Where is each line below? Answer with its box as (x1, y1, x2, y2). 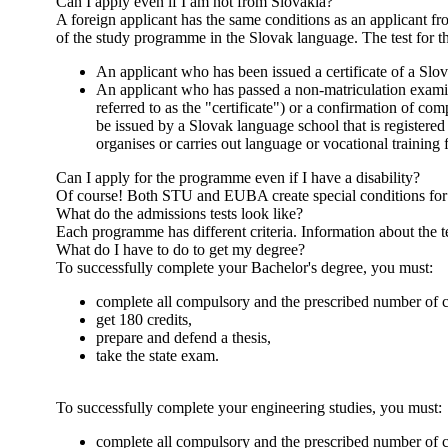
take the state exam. (96, 346, 219, 364)
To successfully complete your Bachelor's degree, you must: (56, 258, 433, 276)
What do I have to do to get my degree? (56, 240, 305, 258)
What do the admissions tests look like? (56, 204, 303, 222)
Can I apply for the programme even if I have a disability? (56, 168, 420, 186)
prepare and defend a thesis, (96, 328, 271, 346)
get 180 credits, (96, 310, 192, 328)
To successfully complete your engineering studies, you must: (56, 398, 442, 416)
